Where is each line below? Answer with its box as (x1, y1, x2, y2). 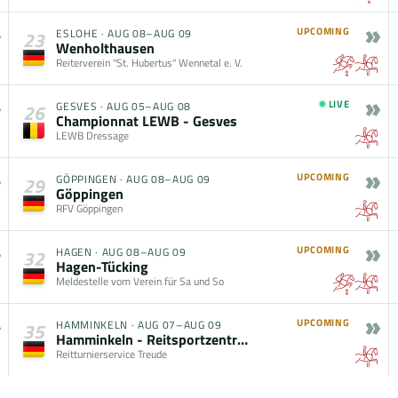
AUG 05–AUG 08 (107, 98, 191, 115)
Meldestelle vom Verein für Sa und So (56, 273, 225, 290)
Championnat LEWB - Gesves (56, 110, 238, 131)
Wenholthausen (56, 37, 155, 59)
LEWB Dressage (56, 127, 130, 144)
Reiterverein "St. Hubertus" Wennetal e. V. (56, 54, 243, 71)
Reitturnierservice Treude (56, 346, 168, 362)
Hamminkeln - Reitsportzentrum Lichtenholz (237, 329, 249, 350)
